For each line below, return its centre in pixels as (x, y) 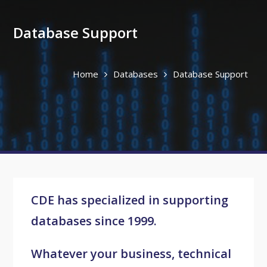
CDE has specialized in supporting (129, 200)
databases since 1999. (94, 221)
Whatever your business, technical (131, 254)
